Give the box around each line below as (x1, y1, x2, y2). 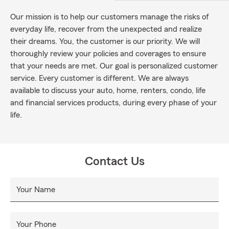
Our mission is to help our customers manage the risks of (10, 13, 209, 21)
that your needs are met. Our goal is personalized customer (10, 62, 218, 70)
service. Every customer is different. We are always (10, 74, 189, 82)
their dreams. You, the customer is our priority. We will (10, 37, 200, 45)
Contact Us (84, 155, 145, 168)
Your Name (16, 186, 55, 194)
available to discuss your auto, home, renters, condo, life (10, 86, 205, 95)
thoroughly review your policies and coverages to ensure (10, 50, 206, 58)
